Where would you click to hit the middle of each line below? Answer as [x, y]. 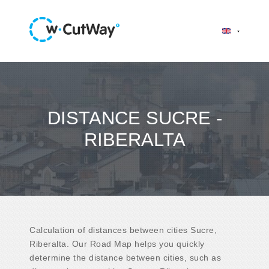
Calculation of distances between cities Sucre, [123, 230]
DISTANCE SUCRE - [134, 118]
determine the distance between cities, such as [125, 257]
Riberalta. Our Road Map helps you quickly [117, 243]
